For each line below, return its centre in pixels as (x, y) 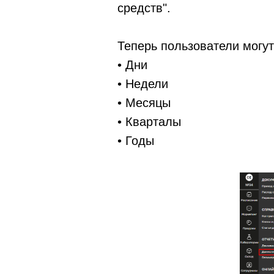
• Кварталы (149, 121)
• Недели (143, 83)
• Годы (136, 140)
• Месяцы (144, 102)
